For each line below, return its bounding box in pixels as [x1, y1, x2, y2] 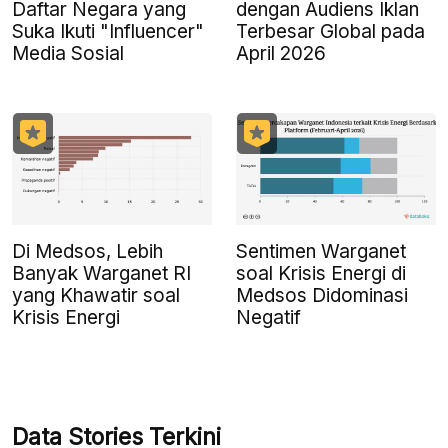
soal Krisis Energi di [236, 261, 406, 285]
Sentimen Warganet [236, 239, 406, 263]
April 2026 [236, 41, 326, 65]
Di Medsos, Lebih [12, 239, 163, 263]
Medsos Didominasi [236, 283, 408, 307]
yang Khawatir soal [12, 283, 180, 307]
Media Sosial [12, 41, 124, 65]
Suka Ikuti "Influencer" [12, 19, 204, 43]
